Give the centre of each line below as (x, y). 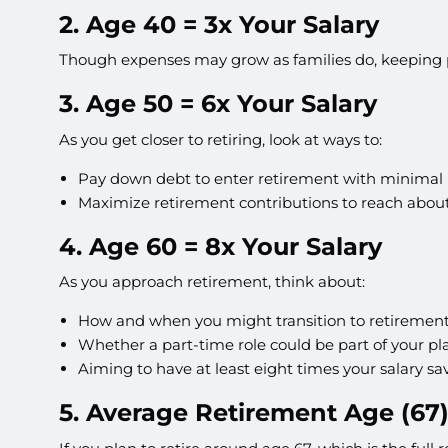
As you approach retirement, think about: (212, 282)
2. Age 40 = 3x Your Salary (219, 24)
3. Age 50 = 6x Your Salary (218, 104)
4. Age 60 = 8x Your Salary (221, 246)
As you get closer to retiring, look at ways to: (221, 139)
